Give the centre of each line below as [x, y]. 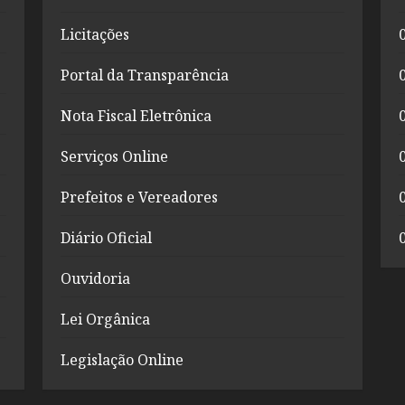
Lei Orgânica [106, 319]
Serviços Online [115, 156]
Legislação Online [122, 359]
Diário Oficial [107, 237]
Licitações [95, 34]
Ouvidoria [96, 278]
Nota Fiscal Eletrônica [137, 115]
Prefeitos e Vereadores [140, 197]
